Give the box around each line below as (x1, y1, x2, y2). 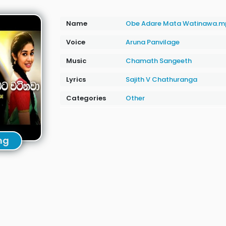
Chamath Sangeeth (125, 56, 192, 66)
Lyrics (66, 75, 86, 84)
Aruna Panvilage (125, 37, 180, 47)
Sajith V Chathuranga (125, 75, 197, 84)
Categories (66, 93, 106, 103)
